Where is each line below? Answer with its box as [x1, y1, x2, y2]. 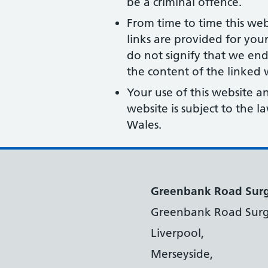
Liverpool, [151, 226, 204, 240]
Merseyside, [151, 247, 213, 261]
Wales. [127, 118, 162, 132]
